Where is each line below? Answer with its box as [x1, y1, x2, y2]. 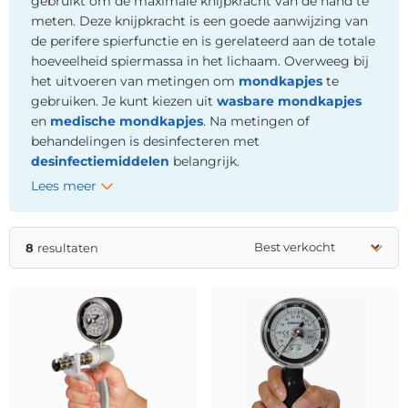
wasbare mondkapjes [217, 92, 362, 109]
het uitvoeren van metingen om [31, 72, 239, 89]
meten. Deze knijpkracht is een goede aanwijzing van [31, 12, 368, 29]
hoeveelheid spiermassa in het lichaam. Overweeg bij [31, 52, 369, 69]
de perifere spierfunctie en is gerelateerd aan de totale [31, 32, 375, 49]
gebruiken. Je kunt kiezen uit [31, 92, 217, 109]
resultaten [37, 240, 98, 255]
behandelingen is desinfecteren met [31, 132, 260, 149]
